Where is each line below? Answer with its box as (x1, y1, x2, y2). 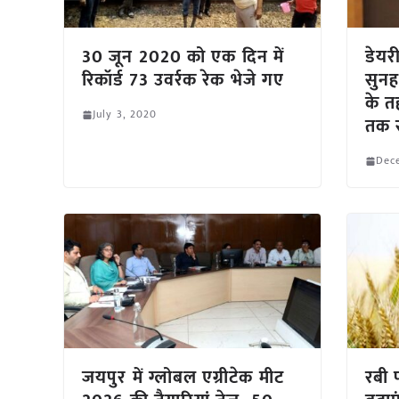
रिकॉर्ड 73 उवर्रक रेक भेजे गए (82, 65, 285, 96)
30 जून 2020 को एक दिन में (82, 42, 285, 73)
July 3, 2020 (93, 105, 158, 124)
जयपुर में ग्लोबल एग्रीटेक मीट (82, 362, 284, 394)
